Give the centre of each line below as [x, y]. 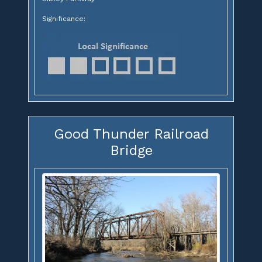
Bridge [131, 151]
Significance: [64, 19]
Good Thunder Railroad [131, 134]
